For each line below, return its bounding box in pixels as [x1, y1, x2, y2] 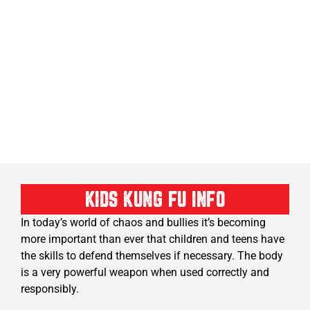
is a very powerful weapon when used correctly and [21, 266, 269, 280]
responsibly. [21, 282, 79, 296]
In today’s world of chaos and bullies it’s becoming [21, 216, 266, 230]
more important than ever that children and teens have [21, 232, 284, 246]
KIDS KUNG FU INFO [84, 192, 226, 211]
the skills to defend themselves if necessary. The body [21, 249, 283, 263]
